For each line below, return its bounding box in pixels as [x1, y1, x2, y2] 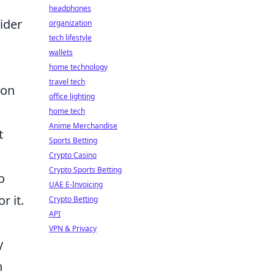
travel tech [49, 76, 85, 87]
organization [49, 18, 92, 28]
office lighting [49, 91, 95, 102]
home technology [49, 62, 108, 72]
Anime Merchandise [49, 120, 117, 131]
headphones [49, 3, 91, 13]
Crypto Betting [49, 194, 98, 204]
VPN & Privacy [49, 223, 97, 234]
